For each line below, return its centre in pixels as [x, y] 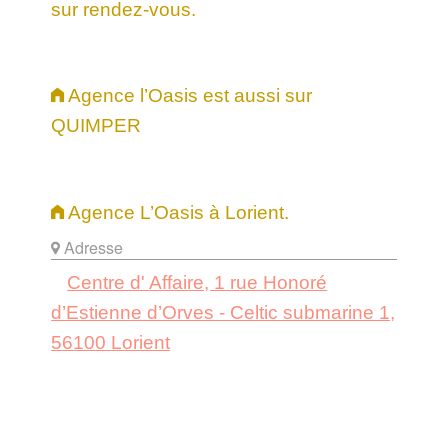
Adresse [92, 248]
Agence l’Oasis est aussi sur [188, 96]
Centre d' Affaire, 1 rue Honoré [197, 283]
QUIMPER [96, 126]
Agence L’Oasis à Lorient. [177, 213]
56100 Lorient [111, 343]
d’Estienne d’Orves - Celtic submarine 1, [223, 313]
